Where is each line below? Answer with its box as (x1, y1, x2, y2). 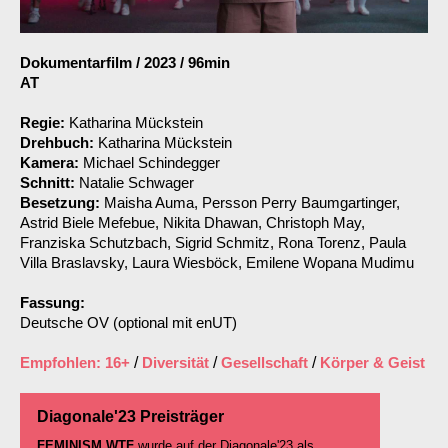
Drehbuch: (20, 133, 98, 151)
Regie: (20, 113, 69, 131)
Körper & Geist (320, 353, 425, 371)
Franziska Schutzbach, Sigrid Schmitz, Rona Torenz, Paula (20, 233, 406, 251)
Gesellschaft (221, 353, 308, 371)
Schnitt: (20, 173, 79, 191)
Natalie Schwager (79, 173, 194, 191)
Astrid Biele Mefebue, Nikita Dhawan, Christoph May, (20, 213, 365, 231)
